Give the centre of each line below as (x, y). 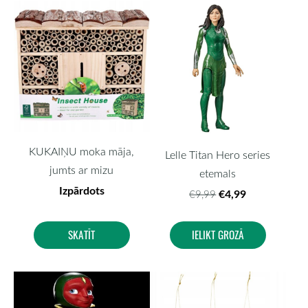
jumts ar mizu (82, 170)
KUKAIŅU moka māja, (82, 152)
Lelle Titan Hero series (218, 155)
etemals (218, 174)
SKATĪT (82, 235)
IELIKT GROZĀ (218, 235)
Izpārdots (81, 190)
